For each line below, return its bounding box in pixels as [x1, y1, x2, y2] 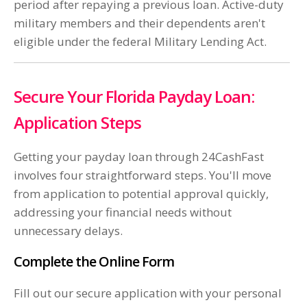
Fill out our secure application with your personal [14, 285, 282, 302]
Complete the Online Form [14, 252, 174, 271]
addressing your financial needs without [14, 204, 232, 221]
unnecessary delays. [14, 223, 123, 239]
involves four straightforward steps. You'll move [14, 167, 271, 184]
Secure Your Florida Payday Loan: [14, 85, 254, 108]
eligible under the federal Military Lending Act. [14, 34, 267, 50]
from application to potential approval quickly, [14, 186, 269, 202]
